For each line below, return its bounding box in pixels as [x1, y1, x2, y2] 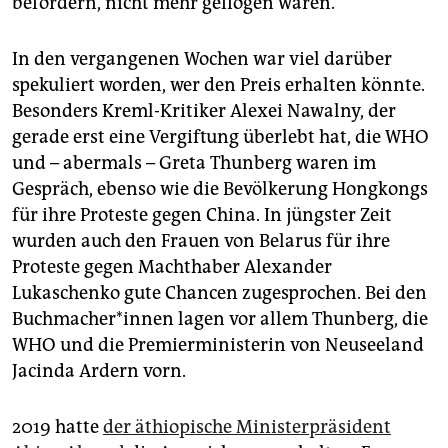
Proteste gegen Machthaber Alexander [12, 256, 332, 279]
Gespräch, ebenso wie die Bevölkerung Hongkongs [12, 178, 428, 201]
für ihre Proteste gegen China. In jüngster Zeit [12, 204, 392, 227]
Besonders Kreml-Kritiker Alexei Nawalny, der [12, 100, 396, 123]
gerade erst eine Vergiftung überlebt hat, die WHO [12, 126, 429, 149]
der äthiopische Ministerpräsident [103, 416, 391, 439]
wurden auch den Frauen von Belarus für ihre [12, 230, 390, 253]
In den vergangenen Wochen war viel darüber [12, 48, 392, 71]
